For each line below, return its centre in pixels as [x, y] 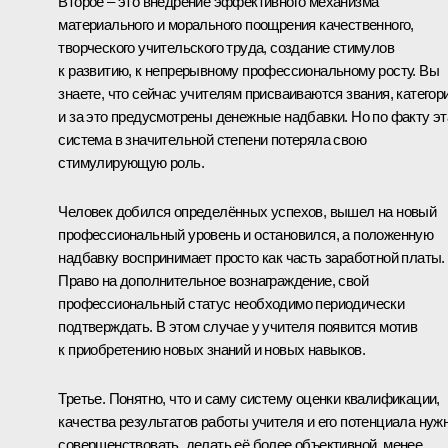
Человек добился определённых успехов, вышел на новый [247, 211]
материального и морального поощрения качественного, [236, 24]
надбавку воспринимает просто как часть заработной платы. [251, 257]
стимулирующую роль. [131, 162]
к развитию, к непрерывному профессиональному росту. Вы [248, 70]
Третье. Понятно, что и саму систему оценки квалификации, [249, 398]
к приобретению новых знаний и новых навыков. [211, 349]
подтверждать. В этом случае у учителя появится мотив [238, 326]
